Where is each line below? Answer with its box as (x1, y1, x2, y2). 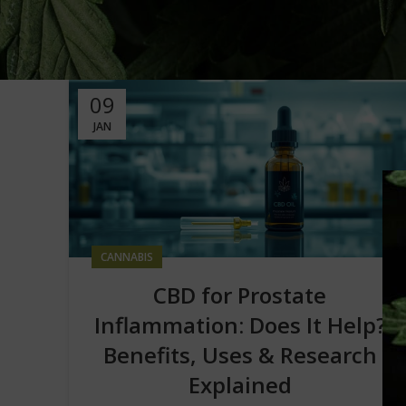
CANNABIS (101, 248, 153, 265)
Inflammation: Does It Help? (93, 309, 386, 340)
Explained (188, 369, 292, 400)
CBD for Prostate (153, 279, 327, 310)
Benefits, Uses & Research (102, 339, 377, 370)
